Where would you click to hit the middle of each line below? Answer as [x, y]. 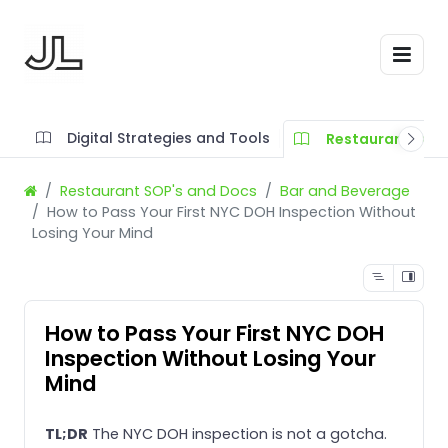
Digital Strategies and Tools [169, 137]
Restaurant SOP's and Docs [158, 190]
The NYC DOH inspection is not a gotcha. [237, 433]
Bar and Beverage [345, 190]
